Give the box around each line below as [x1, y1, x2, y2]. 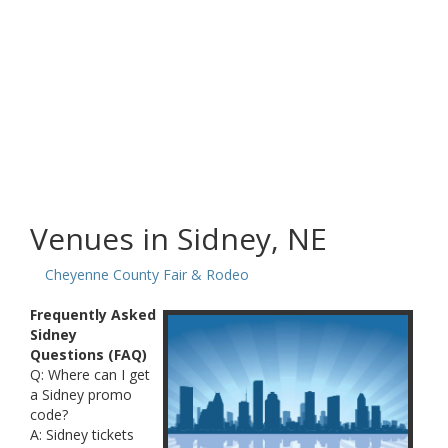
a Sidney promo [30, 385, 132, 404]
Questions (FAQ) [30, 345, 147, 364]
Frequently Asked [30, 305, 156, 324]
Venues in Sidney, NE [30, 218, 327, 259]
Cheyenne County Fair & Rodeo [45, 265, 249, 284]
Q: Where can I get [30, 365, 150, 384]
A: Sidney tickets [30, 425, 134, 444]
